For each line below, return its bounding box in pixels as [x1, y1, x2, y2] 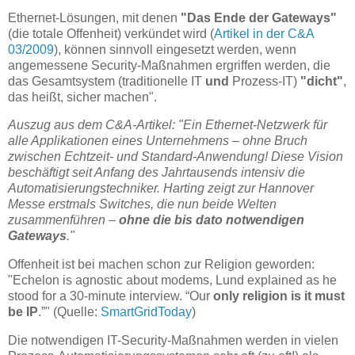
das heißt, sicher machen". [8, 90, 157, 104]
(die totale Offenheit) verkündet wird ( [8, 26, 214, 40]
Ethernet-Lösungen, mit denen [8, 10, 181, 25]
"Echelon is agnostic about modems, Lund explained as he [8, 273, 337, 288]
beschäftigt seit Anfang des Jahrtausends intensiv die [8, 166, 305, 180]
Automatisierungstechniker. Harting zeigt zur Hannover [8, 181, 314, 196]
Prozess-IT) [229, 74, 300, 88]
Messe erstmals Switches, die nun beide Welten [8, 197, 277, 212]
